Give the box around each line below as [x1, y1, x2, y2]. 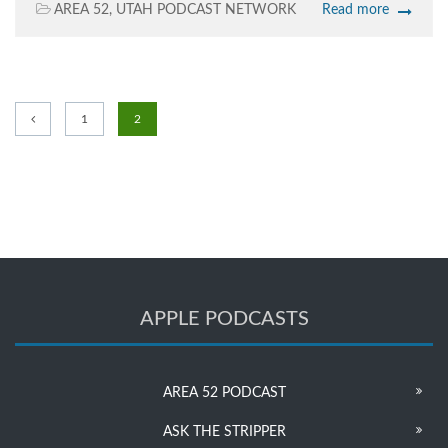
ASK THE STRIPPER [162, 425, 286, 440]
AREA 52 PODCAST [162, 386, 286, 401]
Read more [322, 3, 389, 18]
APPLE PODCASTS [139, 309, 309, 330]
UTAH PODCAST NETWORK [116, 3, 296, 18]
